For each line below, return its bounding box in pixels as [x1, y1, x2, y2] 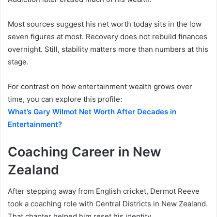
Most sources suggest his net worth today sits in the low [8, 19, 201, 29]
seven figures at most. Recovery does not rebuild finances [8, 31, 207, 41]
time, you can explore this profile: [8, 94, 122, 104]
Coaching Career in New [8, 143, 161, 160]
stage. [8, 57, 29, 66]
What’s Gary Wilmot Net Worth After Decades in [8, 107, 176, 116]
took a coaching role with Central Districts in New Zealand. [8, 199, 208, 209]
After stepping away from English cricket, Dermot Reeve [8, 186, 200, 196]
